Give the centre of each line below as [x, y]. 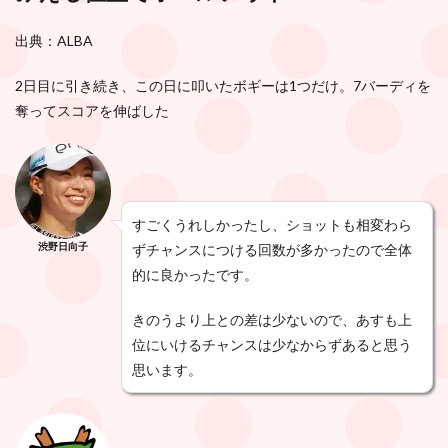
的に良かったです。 [195, 274]
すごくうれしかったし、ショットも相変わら [272, 224]
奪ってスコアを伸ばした [92, 110]
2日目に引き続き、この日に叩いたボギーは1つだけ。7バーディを [223, 85]
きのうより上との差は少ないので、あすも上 [272, 319]
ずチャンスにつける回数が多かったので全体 [272, 249]
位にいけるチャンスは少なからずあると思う [272, 344]
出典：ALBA [54, 40]
